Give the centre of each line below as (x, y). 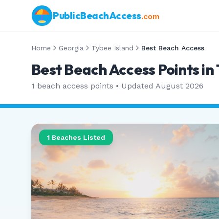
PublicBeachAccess (97, 15)
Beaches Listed (77, 137)
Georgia (71, 48)
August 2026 (179, 86)
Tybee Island (112, 48)
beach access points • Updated (95, 86)
